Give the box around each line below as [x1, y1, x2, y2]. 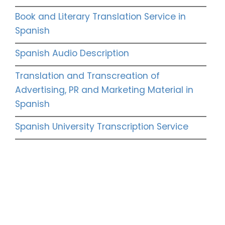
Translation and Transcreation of [15, 70, 160, 82]
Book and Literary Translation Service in [15, 11, 186, 23]
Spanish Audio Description [15, 47, 129, 60]
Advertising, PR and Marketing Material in [15, 84, 193, 96]
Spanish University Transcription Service [15, 121, 188, 133]
